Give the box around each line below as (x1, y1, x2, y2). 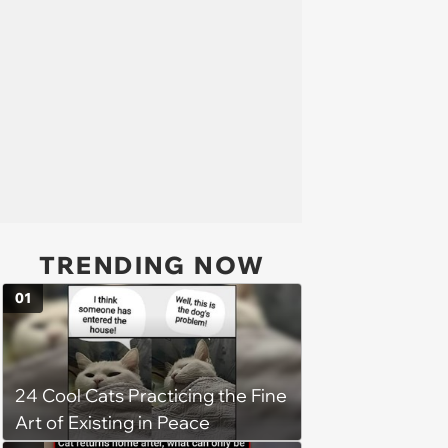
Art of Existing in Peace (15, 411, 210, 435)
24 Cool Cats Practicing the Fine (15, 384, 287, 408)
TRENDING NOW (38, 250, 266, 280)
